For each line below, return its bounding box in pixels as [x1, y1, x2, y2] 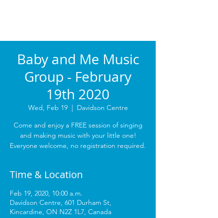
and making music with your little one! [19, 131, 136, 140]
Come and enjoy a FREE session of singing [13, 121, 143, 129]
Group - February [24, 68, 131, 86]
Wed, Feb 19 [28, 103, 68, 112]
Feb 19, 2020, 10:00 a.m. [10, 189, 83, 198]
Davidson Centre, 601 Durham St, [10, 198, 111, 207]
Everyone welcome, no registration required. [10, 141, 146, 150]
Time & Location [10, 168, 83, 181]
